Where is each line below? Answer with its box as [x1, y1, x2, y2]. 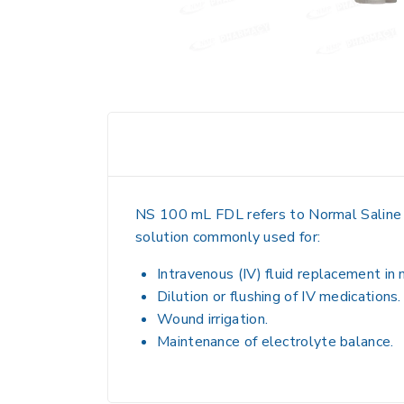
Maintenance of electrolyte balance [157, 332, 391, 352]
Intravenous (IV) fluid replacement [157, 264, 381, 284]
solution [135, 227, 189, 247]
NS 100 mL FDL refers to [135, 205, 309, 225]
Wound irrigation [157, 309, 265, 329]
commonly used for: [188, 227, 321, 247]
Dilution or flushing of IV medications [157, 287, 399, 307]
